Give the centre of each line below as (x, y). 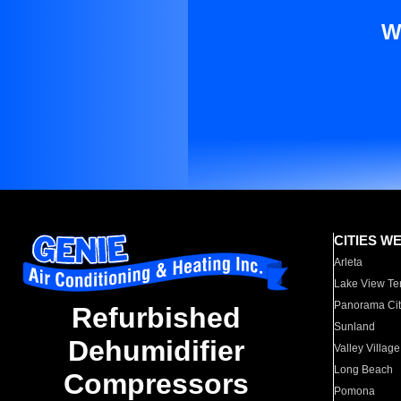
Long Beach (364, 370)
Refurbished (156, 318)
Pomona (355, 391)
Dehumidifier (156, 351)
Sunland (355, 327)
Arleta (349, 262)
